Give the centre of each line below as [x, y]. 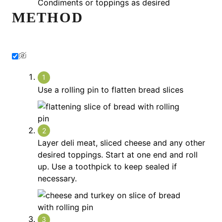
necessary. [57, 178]
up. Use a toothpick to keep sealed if [107, 166]
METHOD [48, 17]
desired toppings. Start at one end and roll [118, 155]
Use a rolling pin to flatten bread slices [111, 89]
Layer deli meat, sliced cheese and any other [121, 143]
